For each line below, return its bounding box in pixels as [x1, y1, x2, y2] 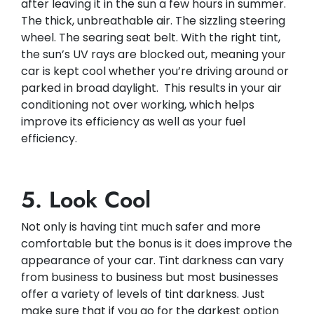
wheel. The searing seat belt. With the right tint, [21, 29, 280, 46]
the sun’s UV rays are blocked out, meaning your [21, 46, 286, 63]
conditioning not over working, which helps [21, 97, 254, 114]
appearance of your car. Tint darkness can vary [21, 252, 284, 269]
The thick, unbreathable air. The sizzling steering [21, 13, 285, 29]
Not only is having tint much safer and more [21, 219, 261, 235]
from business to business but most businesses [21, 269, 278, 286]
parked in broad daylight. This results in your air [21, 80, 282, 97]
